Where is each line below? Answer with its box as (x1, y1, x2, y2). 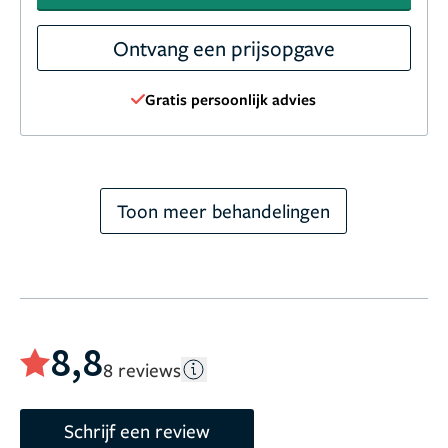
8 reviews (103, 356, 181, 382)
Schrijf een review (64, 417, 210, 443)
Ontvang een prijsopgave (112, 34, 335, 63)
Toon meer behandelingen (117, 198, 331, 224)
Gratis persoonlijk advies (145, 89, 317, 110)
